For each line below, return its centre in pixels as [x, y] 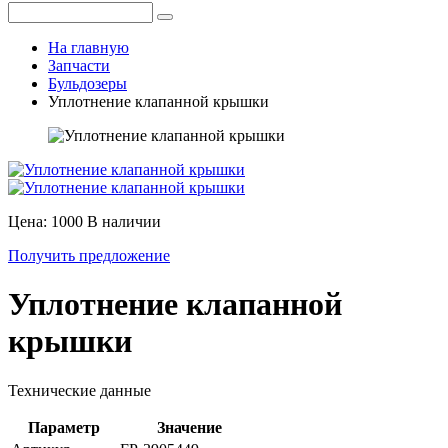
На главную [88, 47]
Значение [189, 427]
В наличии [124, 221]
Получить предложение [89, 255]
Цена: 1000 [47, 221]
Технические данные [79, 390]
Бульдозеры [87, 83]
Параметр [63, 427]
